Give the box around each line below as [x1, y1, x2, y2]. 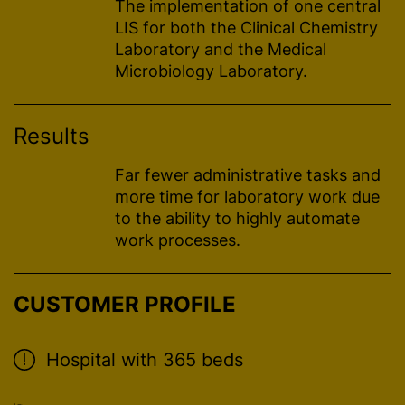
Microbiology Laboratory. [115, 61, 307, 80]
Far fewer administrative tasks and [115, 165, 381, 184]
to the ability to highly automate [115, 209, 360, 228]
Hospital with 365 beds [46, 349, 243, 371]
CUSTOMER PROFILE [14, 291, 236, 317]
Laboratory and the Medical [115, 40, 326, 59]
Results [14, 123, 89, 149]
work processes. [115, 231, 240, 250]
